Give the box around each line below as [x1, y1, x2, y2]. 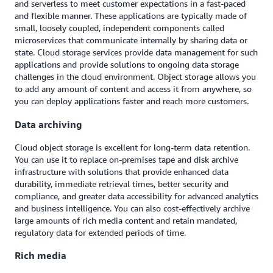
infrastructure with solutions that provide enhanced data [15, 166, 229, 177]
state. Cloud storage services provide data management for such [15, 47, 258, 58]
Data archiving [15, 118, 82, 130]
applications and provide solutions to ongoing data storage [15, 59, 239, 70]
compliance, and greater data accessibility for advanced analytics [15, 191, 258, 201]
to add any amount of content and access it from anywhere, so [15, 83, 252, 94]
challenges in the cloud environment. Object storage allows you [15, 71, 256, 82]
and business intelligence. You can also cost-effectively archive [15, 203, 250, 213]
